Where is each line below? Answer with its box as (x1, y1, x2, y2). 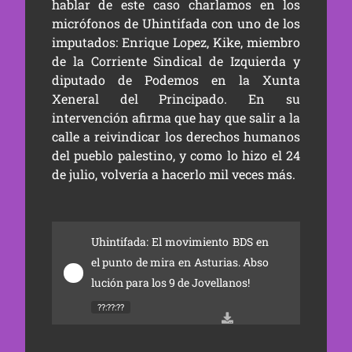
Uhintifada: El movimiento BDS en (90, 234, 269, 249)
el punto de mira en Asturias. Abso (90, 255, 269, 269)
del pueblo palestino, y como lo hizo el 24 (51, 147, 301, 163)
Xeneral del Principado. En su (51, 90, 301, 107)
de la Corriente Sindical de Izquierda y (51, 53, 301, 69)
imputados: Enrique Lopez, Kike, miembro (51, 34, 301, 50)
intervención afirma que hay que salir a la (51, 109, 301, 126)
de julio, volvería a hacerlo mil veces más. (51, 166, 295, 182)
